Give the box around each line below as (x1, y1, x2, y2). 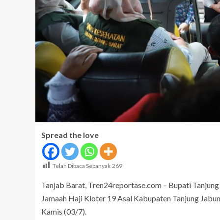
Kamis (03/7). (41, 207, 86, 217)
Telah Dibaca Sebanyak (53, 162, 110, 170)
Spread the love (41, 130, 99, 140)
